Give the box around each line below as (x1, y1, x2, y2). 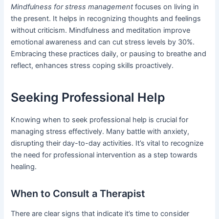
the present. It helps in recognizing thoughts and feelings (11, 14, 201, 23)
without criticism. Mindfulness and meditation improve (11, 25, 191, 35)
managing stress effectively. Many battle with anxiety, (11, 127, 190, 136)
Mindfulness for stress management (11, 2, 133, 11)
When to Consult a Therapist (11, 187, 146, 199)
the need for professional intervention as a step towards (11, 150, 198, 159)
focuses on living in (133, 2, 199, 11)
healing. (11, 162, 37, 171)
